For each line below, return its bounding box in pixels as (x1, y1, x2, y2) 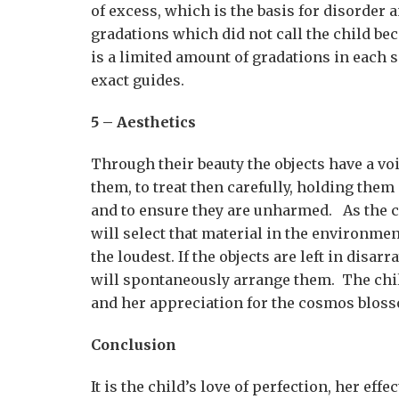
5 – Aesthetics (91, 113, 196, 131)
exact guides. (91, 71, 184, 89)
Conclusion (91, 336, 176, 354)
